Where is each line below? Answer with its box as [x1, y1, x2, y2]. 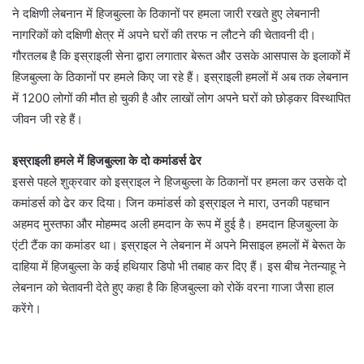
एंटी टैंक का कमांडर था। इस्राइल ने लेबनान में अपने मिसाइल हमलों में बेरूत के [12, 237, 345, 253]
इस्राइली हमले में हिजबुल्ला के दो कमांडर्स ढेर [12, 153, 201, 169]
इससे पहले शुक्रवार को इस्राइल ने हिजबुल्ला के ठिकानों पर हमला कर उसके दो [12, 174, 346, 190]
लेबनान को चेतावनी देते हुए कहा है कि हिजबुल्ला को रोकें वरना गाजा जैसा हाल [12, 279, 334, 296]
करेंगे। [12, 301, 41, 317]
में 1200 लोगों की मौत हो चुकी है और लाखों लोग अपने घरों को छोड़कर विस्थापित [12, 90, 350, 106]
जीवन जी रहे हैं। [12, 111, 83, 128]
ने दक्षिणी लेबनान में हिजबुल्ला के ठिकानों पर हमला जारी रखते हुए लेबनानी [12, 6, 319, 22]
